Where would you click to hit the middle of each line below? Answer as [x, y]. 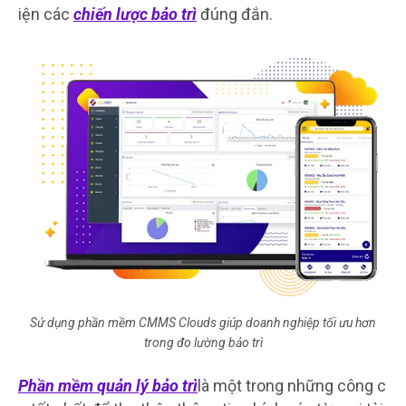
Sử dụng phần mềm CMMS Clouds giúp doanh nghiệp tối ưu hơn [203, 322]
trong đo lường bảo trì [203, 342]
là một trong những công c [292, 385]
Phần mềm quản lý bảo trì [108, 385]
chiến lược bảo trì [135, 14]
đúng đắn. [237, 14]
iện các [46, 14]
